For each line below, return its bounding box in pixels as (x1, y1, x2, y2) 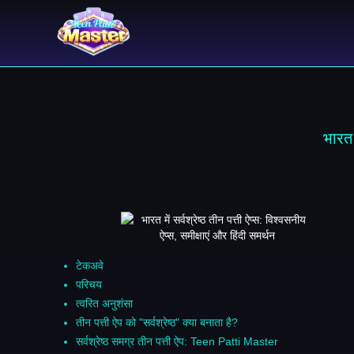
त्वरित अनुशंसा (76, 296, 133, 310)
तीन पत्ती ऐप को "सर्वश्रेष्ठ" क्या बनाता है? (76, 315, 238, 329)
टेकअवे (76, 258, 104, 272)
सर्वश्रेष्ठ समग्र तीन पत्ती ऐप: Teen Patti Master (76, 334, 278, 348)
